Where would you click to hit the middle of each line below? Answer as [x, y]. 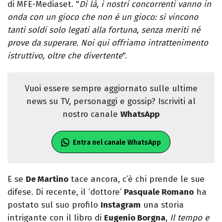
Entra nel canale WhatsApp [117, 143]
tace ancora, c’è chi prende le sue [137, 179]
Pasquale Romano [159, 192]
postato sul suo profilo [54, 205]
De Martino [47, 179]
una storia [162, 205]
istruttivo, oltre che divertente [65, 56]
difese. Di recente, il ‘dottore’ [66, 192]
